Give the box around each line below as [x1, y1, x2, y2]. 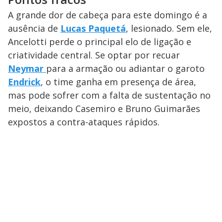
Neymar [8, 62, 46, 75]
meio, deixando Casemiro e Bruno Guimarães [8, 103, 200, 115]
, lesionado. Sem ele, [126, 22, 212, 35]
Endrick [8, 76, 41, 88]
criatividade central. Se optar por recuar [8, 49, 180, 61]
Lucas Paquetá [60, 22, 126, 35]
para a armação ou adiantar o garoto [46, 62, 205, 75]
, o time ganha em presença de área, [41, 76, 196, 88]
